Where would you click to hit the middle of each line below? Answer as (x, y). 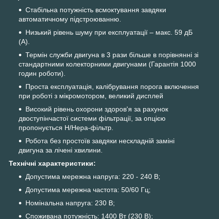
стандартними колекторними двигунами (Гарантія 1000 (107, 64)
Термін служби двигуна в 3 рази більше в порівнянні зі (112, 55)
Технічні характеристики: (52, 164)
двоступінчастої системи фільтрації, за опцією (92, 119)
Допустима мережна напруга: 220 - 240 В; (93, 177)
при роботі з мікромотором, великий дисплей (91, 96)
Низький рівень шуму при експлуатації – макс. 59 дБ (109, 33)
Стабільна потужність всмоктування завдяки (96, 10)
